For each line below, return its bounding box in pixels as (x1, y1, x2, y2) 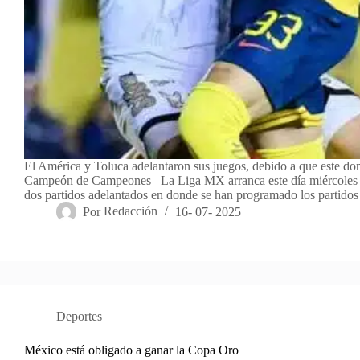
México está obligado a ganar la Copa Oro (24, 343, 239, 358)
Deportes (56, 309, 102, 324)
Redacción (104, 204, 158, 219)
